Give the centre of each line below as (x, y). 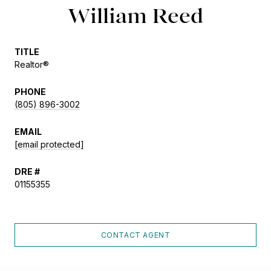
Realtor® (32, 64)
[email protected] (49, 144)
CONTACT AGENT (135, 235)
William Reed (135, 15)
